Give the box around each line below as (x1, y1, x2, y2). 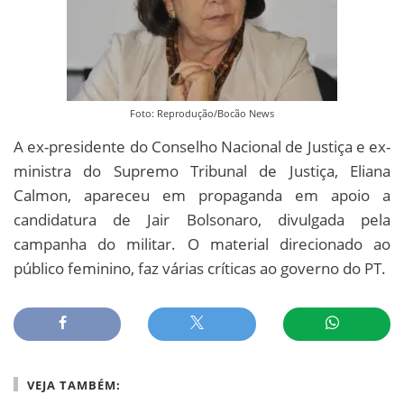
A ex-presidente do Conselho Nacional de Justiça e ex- (14, 135, 390, 157)
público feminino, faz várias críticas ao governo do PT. (14, 257, 386, 279)
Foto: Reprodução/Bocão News (130, 106, 274, 120)
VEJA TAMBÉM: (27, 376, 121, 393)
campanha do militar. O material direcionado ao (14, 233, 390, 254)
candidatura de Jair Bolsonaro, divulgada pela (14, 208, 390, 230)
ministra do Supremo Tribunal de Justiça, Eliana (14, 160, 390, 181)
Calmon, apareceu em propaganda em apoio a (14, 184, 390, 206)
